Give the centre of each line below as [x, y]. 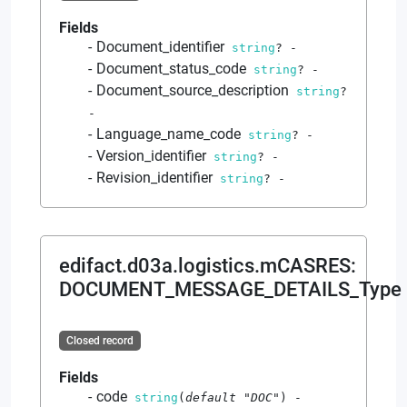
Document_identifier [160, 46]
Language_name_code [169, 134]
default [214, 397]
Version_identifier [151, 155]
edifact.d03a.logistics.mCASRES [205, 265]
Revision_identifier [154, 177]
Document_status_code [171, 68]
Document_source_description [193, 90]
